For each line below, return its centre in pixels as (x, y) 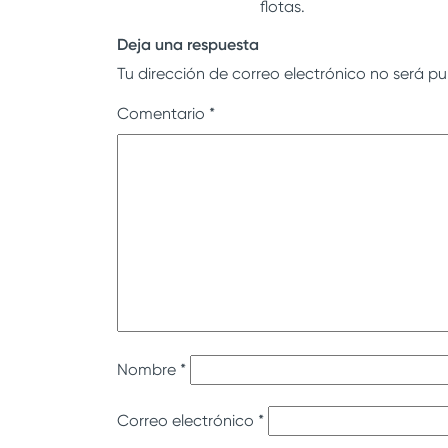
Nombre (148, 370)
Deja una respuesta (188, 45)
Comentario (163, 114)
